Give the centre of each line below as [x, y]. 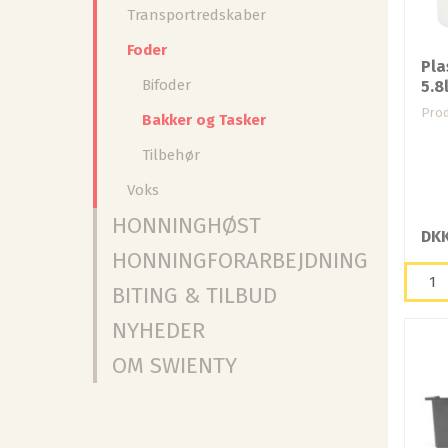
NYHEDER [159, 330]
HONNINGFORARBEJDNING [240, 260]
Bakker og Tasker [204, 120]
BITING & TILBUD [195, 295]
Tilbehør [171, 155]
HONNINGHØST [187, 225]
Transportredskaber [197, 15]
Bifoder [167, 85]
